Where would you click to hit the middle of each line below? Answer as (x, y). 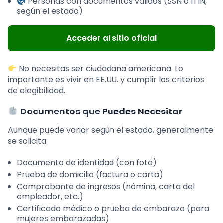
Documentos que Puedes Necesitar (100, 111)
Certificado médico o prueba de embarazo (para (113, 209)
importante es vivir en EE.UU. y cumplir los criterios (106, 80)
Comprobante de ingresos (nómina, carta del (106, 187)
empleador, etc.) (50, 197)
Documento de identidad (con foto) (87, 163)
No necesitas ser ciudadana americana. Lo (100, 69)
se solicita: (28, 141)
